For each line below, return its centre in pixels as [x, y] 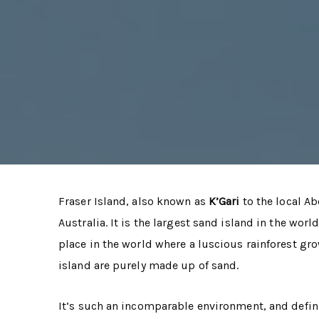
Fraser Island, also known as [134, 201]
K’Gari [224, 201]
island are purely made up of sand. [149, 265]
